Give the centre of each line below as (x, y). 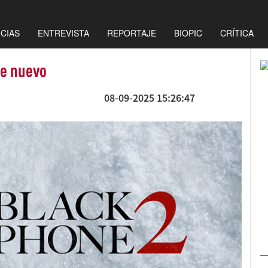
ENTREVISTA (63, 33)
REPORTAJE (132, 33)
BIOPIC (188, 33)
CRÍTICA (237, 33)
